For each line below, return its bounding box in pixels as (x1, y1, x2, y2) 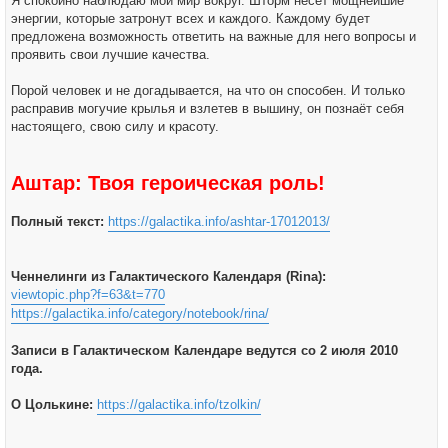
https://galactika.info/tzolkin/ (97, 397, 261, 412)
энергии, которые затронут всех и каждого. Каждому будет (11, 11, 370, 26)
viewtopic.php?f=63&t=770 (11, 287, 165, 302)
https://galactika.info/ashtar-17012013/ (108, 214, 330, 229)
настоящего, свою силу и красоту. (11, 119, 219, 134)
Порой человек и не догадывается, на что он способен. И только (11, 83, 405, 98)
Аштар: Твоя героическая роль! (11, 172, 325, 194)
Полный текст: (11, 214, 104, 229)
